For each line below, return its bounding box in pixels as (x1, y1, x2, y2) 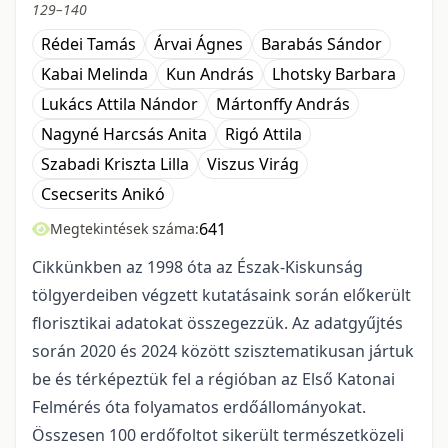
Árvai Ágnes (154, 33, 243, 55)
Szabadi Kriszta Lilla (41, 153, 189, 175)
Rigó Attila (225, 123, 302, 145)
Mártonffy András (216, 93, 350, 115)
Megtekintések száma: (50, 219, 199, 238)
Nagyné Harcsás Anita (41, 123, 207, 145)
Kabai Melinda (41, 63, 148, 85)
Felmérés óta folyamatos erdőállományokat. (32, 396, 366, 418)
